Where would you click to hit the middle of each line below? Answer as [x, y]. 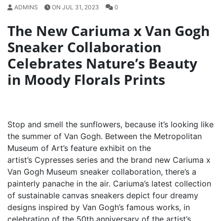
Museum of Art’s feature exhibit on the [79, 148]
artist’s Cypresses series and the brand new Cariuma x [109, 160]
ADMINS [26, 7]
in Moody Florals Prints [86, 79]
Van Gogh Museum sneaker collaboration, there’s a [102, 171]
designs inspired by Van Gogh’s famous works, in [99, 207]
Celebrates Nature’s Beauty [102, 63]
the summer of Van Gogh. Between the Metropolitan [105, 136]
